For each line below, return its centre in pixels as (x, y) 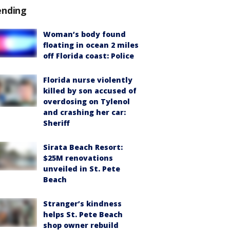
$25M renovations (78, 158)
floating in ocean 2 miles (91, 45)
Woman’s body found (84, 34)
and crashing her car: (84, 112)
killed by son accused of (90, 90)
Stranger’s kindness (82, 203)
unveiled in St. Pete (82, 168)
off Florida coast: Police (89, 55)
